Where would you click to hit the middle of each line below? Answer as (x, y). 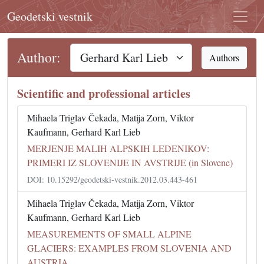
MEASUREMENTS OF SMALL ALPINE (109, 234)
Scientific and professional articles (104, 93)
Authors (224, 57)
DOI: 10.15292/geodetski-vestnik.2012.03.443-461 (112, 179)
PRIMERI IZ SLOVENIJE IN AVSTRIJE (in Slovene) (130, 162)
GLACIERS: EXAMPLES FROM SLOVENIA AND (129, 248)
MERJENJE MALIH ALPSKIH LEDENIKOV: (118, 148)
